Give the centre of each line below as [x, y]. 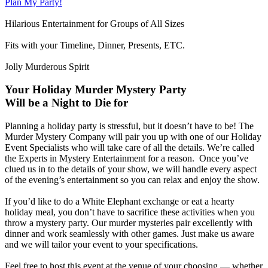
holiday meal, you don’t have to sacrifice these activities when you [130, 212]
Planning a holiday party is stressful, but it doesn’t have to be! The [129, 126]
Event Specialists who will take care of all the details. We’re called [130, 147]
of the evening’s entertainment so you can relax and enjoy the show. [132, 180]
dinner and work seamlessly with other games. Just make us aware [130, 234]
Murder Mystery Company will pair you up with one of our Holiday [133, 137]
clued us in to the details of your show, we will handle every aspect [131, 169]
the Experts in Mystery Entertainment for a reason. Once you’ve [127, 158]
